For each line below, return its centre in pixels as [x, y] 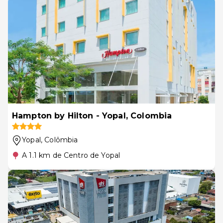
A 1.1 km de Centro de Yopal [71, 155]
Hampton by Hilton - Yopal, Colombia [92, 116]
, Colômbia [59, 140]
